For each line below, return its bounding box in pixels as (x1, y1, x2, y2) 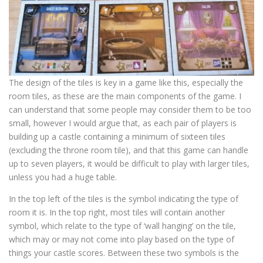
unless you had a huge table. (9, 171, 117, 183)
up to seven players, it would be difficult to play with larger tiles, (9, 158, 249, 170)
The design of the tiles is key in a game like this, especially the (9, 77, 243, 89)
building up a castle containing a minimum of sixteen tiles (9, 131, 225, 143)
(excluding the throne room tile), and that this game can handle (9, 144, 248, 156)
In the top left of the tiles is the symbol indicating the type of (9, 193, 238, 205)
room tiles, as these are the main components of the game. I (9, 90, 241, 102)
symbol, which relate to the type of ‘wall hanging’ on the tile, (9, 220, 236, 232)
